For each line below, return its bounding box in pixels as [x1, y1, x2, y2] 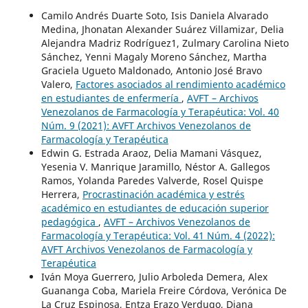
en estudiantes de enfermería [41, 91, 181, 105]
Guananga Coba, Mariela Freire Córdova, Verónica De [41, 284, 287, 298]
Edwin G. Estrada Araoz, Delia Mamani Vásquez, [41, 146, 262, 160]
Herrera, [41, 188, 82, 201]
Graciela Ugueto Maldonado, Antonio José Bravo [41, 64, 262, 78]
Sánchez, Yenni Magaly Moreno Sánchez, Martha [41, 50, 267, 64]
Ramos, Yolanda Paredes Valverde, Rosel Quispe [41, 174, 263, 188]
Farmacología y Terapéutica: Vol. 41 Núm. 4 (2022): [41, 229, 275, 243]
